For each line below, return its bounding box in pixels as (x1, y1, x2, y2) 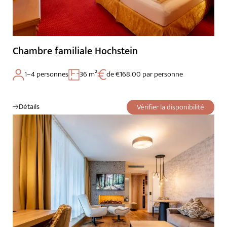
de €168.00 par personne (106, 68, 183, 81)
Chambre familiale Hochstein (13, 43, 138, 60)
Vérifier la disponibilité (137, 101, 204, 114)
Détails (19, 100, 40, 113)
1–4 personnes (24, 68, 68, 81)
